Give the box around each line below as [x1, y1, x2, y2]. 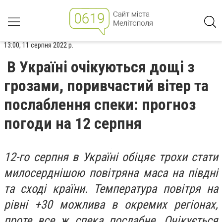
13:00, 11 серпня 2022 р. [4, 41, 73, 50]
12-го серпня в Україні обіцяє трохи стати [4, 150, 218, 164]
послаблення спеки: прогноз [4, 95, 196, 114]
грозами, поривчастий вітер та [4, 76, 209, 95]
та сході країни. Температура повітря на [4, 182, 218, 196]
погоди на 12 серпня [4, 114, 142, 133]
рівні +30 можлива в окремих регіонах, [4, 198, 218, 212]
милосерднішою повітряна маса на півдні [4, 166, 218, 180]
